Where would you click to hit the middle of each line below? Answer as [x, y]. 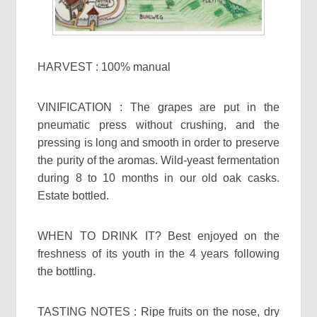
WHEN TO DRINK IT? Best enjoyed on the [158, 236]
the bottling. [67, 272]
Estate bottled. [74, 196]
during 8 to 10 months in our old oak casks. [158, 178]
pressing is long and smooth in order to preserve [158, 143]
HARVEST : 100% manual [104, 67]
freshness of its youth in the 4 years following [158, 254]
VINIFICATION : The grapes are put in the [158, 108]
